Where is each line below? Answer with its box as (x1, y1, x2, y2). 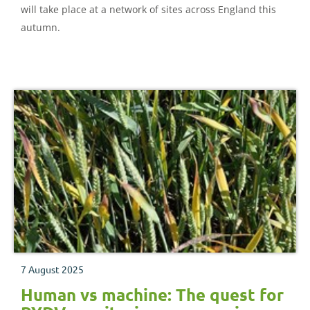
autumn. (21, 20, 60, 34)
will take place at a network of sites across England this (21, 2, 276, 16)
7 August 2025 (21, 263, 84, 276)
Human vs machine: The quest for (21, 284, 284, 306)
